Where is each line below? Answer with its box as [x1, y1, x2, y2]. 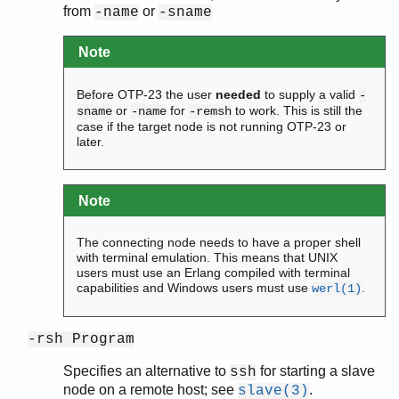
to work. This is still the [232, 102, 363, 118]
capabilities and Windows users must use [77, 281, 313, 296]
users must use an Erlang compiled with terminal [77, 265, 351, 281]
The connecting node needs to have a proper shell [77, 235, 362, 250]
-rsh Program [28, 330, 134, 347]
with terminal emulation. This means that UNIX [77, 250, 338, 265]
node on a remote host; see [63, 381, 238, 397]
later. [77, 134, 105, 149]
